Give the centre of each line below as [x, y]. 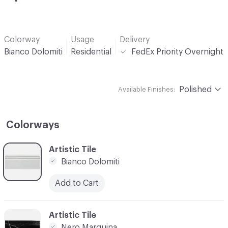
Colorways [33, 125]
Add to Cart [77, 183]
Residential [91, 52]
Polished [195, 89]
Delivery [135, 39]
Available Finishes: [147, 89]
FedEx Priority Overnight [177, 52]
